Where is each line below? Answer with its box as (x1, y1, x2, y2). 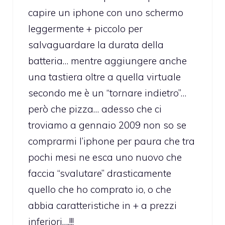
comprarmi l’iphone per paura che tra (28, 135, 195, 147)
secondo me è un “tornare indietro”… (28, 86, 186, 99)
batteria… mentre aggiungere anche (28, 54, 187, 67)
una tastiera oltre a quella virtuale (28, 70, 181, 83)
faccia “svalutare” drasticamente (28, 167, 171, 179)
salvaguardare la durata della (28, 38, 164, 51)
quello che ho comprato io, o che (28, 183, 171, 195)
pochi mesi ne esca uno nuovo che (28, 151, 182, 163)
